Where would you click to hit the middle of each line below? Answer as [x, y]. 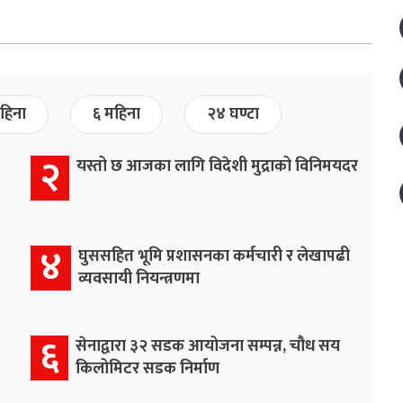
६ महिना [116, 114]
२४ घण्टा [233, 114]
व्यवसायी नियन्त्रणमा [139, 278]
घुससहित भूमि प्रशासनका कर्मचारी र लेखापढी [214, 256]
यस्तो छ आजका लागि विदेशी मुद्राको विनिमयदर [217, 166]
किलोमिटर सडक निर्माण [148, 368]
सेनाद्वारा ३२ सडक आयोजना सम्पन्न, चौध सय [208, 346]
